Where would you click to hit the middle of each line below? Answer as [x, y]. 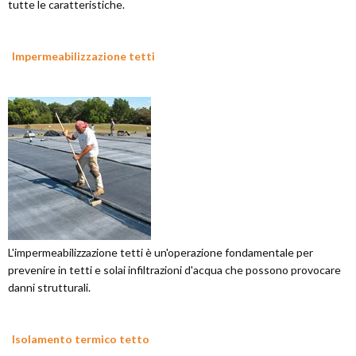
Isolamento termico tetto [81, 339]
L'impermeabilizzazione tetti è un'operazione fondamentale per [161, 252]
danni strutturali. [49, 287]
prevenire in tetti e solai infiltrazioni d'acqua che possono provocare [174, 270]
